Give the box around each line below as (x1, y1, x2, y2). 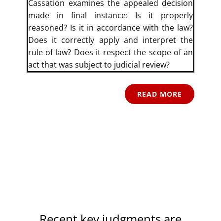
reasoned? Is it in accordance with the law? (28, 22, 193, 33)
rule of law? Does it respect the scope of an (28, 47, 193, 58)
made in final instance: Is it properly (28, 10, 193, 21)
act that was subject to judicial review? (28, 59, 170, 70)
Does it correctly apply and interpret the (28, 35, 193, 45)
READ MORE (137, 89, 182, 99)
